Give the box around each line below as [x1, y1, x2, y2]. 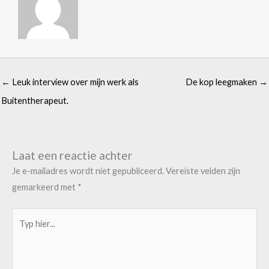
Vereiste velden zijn [166, 165, 240, 176]
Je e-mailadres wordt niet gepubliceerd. [12, 165, 164, 176]
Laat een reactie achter [12, 148, 133, 162]
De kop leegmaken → [186, 77, 268, 88]
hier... [11, 226, 31, 237]
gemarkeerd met [12, 181, 77, 192]
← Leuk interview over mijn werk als [1, 77, 139, 88]
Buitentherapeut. [1, 95, 68, 106]
